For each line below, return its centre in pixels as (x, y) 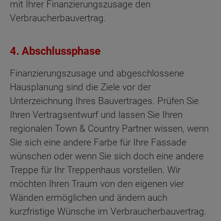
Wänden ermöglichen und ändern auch (89, 197)
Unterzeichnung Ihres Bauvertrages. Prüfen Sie (104, 101)
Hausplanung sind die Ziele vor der (80, 87)
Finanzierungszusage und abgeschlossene (97, 73)
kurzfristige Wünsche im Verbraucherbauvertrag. (108, 211)
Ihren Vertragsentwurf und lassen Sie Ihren (96, 114)
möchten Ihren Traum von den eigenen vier (97, 184)
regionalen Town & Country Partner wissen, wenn (109, 128)
